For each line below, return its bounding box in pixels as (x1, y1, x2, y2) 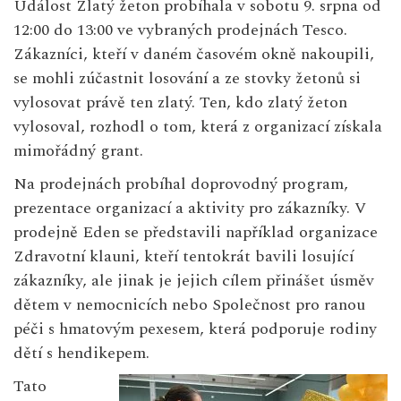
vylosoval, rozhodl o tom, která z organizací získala (13, 115, 382, 140)
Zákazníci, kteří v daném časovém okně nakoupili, (13, 42, 374, 67)
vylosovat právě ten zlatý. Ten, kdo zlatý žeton (13, 90, 347, 115)
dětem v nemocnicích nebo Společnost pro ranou (13, 293, 365, 318)
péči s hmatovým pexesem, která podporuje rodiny (13, 317, 377, 342)
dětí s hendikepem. (13, 341, 149, 366)
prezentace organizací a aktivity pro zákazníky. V (13, 196, 366, 221)
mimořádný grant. (13, 139, 143, 164)
